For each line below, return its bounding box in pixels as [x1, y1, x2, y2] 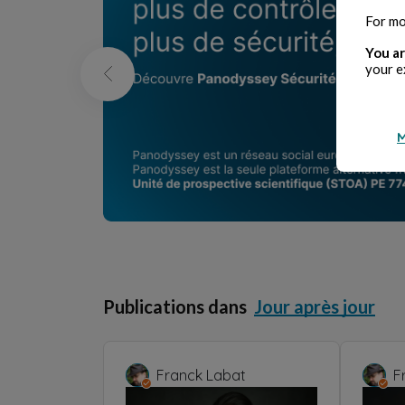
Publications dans [103, 295, 247, 317]
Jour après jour [254, 295, 375, 317]
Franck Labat [156, 365, 246, 384]
